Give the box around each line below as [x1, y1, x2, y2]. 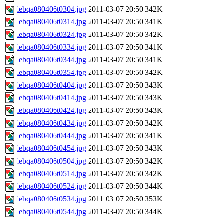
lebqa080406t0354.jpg [17, 68, 86, 77]
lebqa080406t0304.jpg [17, 5, 86, 14]
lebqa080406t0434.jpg [17, 119, 86, 127]
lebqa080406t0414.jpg [17, 93, 86, 102]
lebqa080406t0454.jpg [17, 144, 86, 153]
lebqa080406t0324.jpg [17, 30, 86, 39]
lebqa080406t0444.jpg [17, 131, 86, 140]
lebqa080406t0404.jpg [17, 81, 86, 90]
